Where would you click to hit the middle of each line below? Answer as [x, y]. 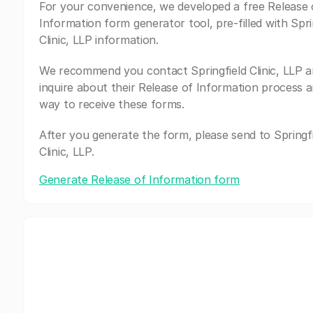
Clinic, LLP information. [99, 40]
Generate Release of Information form [140, 180]
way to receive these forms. [112, 104]
